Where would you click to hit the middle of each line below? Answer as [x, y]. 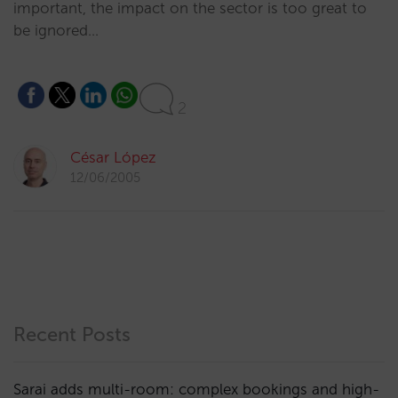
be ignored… [56, 30]
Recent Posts [72, 334]
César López [113, 157]
